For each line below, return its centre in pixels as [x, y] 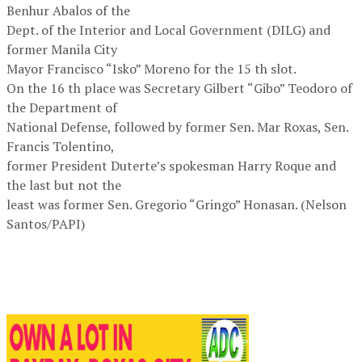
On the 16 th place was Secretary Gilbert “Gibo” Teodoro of [179, 88]
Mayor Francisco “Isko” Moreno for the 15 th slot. [152, 69]
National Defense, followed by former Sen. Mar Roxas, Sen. [177, 127]
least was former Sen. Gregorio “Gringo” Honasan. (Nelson [177, 205]
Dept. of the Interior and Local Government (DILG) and [168, 30]
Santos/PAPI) [46, 224]
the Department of [62, 108]
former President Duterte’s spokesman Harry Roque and [171, 166]
